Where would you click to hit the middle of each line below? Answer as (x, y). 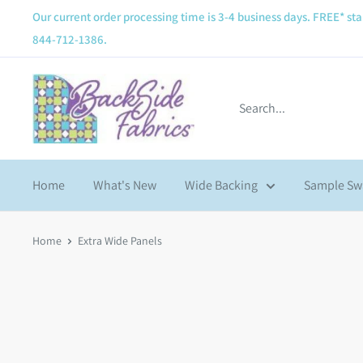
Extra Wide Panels (120, 241)
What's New (125, 186)
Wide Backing (221, 186)
